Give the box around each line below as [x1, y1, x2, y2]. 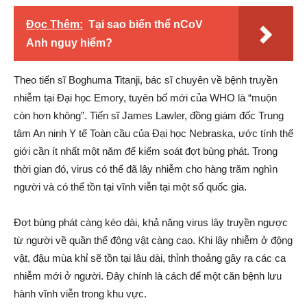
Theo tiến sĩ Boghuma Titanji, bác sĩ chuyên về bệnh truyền [14, 74, 278, 86]
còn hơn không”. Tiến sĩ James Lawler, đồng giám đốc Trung [14, 110, 284, 121]
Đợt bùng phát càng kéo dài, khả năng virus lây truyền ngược [14, 217, 288, 228]
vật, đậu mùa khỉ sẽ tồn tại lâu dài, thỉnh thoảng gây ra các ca [14, 252, 286, 264]
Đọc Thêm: [26, 19, 83, 30]
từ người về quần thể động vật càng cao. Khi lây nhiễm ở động [14, 234, 293, 246]
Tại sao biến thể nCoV [88, 19, 203, 30]
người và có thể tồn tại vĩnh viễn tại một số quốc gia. [14, 181, 247, 193]
